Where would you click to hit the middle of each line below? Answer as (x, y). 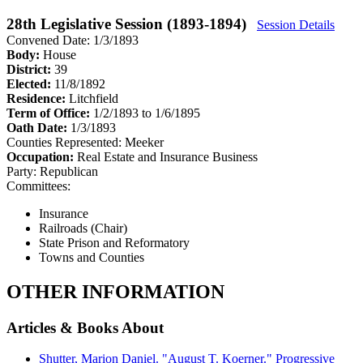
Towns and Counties (92, 257)
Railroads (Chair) (83, 228)
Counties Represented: (64, 142)
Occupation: (42, 156)
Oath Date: (38, 127)
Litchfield (94, 98)
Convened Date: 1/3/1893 (73, 40)
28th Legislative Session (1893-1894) (128, 23)
